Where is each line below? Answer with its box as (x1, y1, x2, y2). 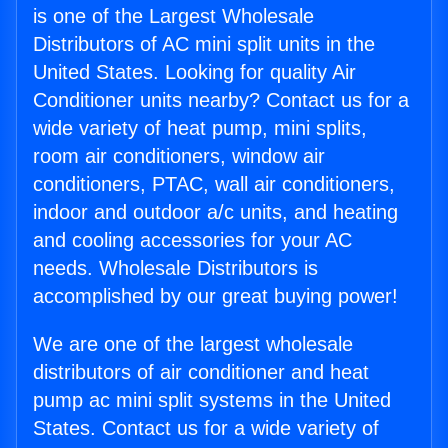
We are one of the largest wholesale (33, 333, 353, 356)
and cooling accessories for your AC (33, 229, 352, 252)
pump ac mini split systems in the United (33, 389, 391, 412)
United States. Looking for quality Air (33, 61, 356, 84)
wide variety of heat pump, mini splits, (33, 117, 367, 140)
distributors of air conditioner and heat (33, 361, 369, 384)
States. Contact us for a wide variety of (33, 417, 379, 440)
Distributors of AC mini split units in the (33, 33, 375, 56)
